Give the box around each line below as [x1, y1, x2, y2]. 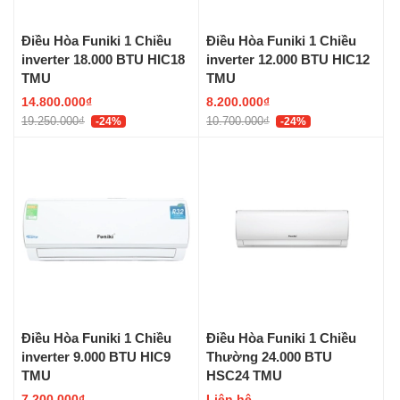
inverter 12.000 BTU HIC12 [206, 50, 370, 67]
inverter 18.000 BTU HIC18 [21, 50, 185, 67]
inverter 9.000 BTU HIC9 [21, 347, 171, 364]
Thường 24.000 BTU [206, 347, 332, 364]
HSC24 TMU [206, 366, 282, 383]
